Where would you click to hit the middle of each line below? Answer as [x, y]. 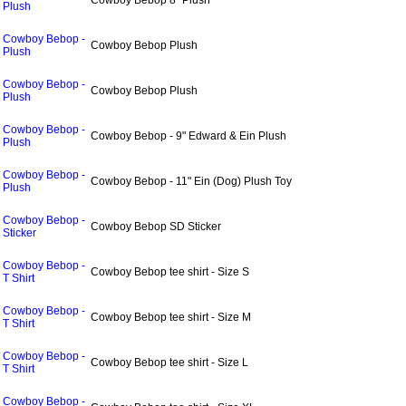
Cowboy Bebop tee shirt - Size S [170, 272]
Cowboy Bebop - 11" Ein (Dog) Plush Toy [191, 181]
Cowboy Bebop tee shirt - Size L [169, 362]
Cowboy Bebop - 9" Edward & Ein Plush [188, 136]
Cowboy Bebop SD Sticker [156, 227]
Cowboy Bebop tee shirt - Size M [171, 317]
